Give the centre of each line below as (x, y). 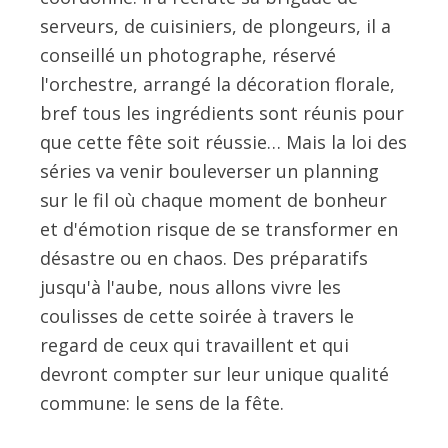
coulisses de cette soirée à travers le (197, 315)
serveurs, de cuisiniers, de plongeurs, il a (215, 25)
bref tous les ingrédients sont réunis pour (222, 112)
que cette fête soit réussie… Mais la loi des (223, 141)
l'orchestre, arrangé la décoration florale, (217, 83)
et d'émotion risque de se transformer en (219, 228)
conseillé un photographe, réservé (188, 54)
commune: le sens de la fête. (162, 402)
